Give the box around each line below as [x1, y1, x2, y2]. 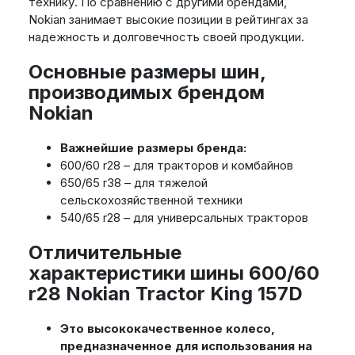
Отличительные [28, 241, 181, 265]
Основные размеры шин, [28, 60, 265, 84]
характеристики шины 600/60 [28, 261, 319, 285]
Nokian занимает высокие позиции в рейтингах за [28, 12, 308, 28]
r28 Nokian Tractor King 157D [28, 282, 303, 306]
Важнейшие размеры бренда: [59, 140, 246, 156]
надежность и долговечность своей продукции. [28, 29, 304, 45]
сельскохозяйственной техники [59, 193, 242, 208]
